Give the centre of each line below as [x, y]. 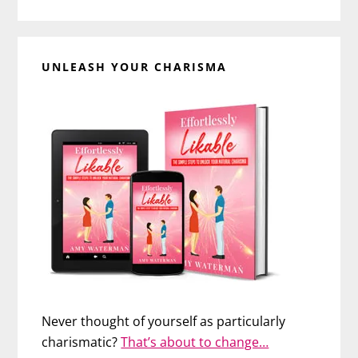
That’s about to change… [195, 342]
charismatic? [82, 342]
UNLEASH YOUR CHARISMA [135, 67]
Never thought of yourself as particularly [164, 322]
